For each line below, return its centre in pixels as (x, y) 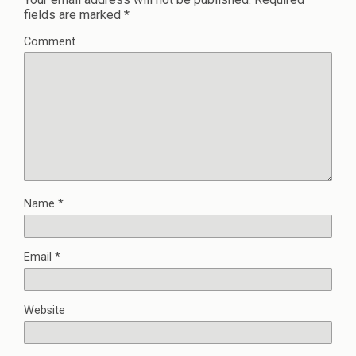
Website (44, 310)
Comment (50, 41)
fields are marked (74, 14)
